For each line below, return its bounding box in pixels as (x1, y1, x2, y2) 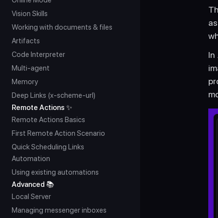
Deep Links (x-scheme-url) (12, 91, 95, 100)
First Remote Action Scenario (12, 129, 105, 138)
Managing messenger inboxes (12, 206, 107, 215)
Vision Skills (12, 9, 48, 18)
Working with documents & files (12, 23, 112, 32)
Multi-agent (12, 64, 50, 73)
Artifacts (12, 36, 40, 45)
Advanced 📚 (12, 180, 54, 189)
